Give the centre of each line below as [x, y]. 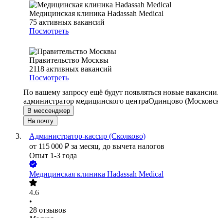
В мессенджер [49, 111]
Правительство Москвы [69, 60]
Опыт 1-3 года [53, 156]
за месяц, [87, 146]
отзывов [53, 210]
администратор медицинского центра [86, 101]
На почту [40, 121]
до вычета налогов [134, 146]
